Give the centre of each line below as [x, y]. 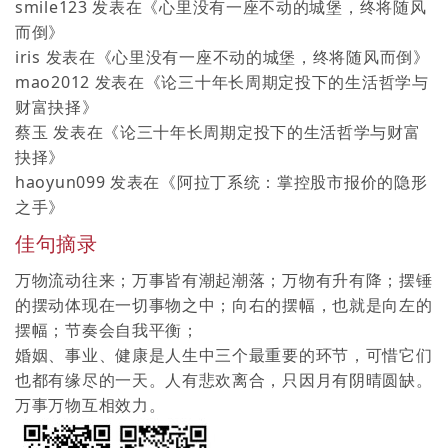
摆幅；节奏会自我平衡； [107, 329]
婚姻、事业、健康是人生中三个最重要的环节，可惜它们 [224, 354]
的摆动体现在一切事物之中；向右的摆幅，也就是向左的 [224, 304]
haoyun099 [60, 181]
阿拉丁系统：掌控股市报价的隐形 [302, 181]
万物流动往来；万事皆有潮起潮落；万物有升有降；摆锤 [224, 279]
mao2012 [52, 81]
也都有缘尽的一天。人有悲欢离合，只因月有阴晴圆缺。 [224, 379]
